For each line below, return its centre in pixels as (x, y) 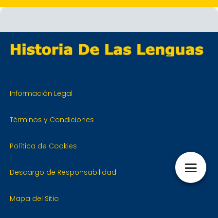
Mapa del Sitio (34, 198)
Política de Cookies (43, 146)
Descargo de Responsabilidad (63, 172)
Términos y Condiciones (52, 119)
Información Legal (41, 93)
